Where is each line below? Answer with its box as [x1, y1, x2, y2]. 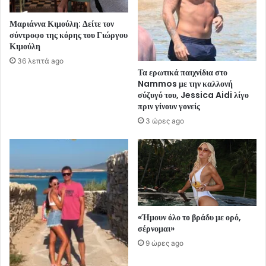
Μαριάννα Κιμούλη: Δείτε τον [9, 18, 114, 30]
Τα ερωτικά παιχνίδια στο [138, 66, 227, 79]
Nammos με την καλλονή [138, 78, 233, 90]
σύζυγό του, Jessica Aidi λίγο [138, 89, 249, 102]
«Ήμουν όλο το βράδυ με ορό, [138, 211, 241, 224]
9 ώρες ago [145, 239, 183, 248]
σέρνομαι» [138, 223, 175, 235]
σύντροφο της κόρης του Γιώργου [9, 29, 128, 42]
